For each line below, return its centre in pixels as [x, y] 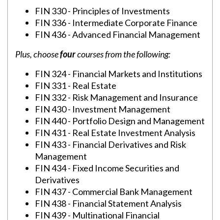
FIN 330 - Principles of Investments [102, 11]
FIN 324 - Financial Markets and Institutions [119, 74]
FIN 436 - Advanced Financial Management [118, 34]
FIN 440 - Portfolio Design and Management [120, 121]
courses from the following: [123, 54]
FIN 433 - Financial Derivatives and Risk [110, 144]
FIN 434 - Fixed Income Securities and [107, 168]
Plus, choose [38, 54]
